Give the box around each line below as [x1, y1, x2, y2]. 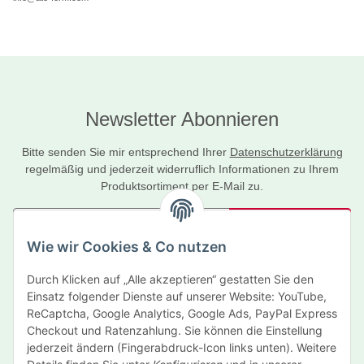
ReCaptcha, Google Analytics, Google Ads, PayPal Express [27, 306, 337, 321]
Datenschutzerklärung [229, 145, 343, 159]
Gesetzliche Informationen [13, 322, 159, 336]
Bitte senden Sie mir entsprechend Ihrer [21, 145, 230, 159]
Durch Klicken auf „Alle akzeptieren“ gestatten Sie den [27, 272, 314, 287]
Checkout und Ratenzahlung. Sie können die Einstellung [27, 323, 323, 338]
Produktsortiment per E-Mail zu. [101, 180, 263, 193]
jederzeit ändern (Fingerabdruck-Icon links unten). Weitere [27, 340, 336, 355]
